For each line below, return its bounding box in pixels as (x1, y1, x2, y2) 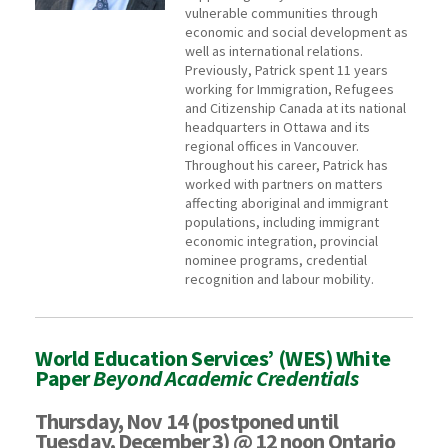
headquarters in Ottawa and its (185, 118, 370, 137)
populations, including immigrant (185, 213, 379, 232)
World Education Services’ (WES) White (35, 344, 391, 373)
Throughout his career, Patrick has (185, 156, 388, 175)
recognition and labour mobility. (185, 270, 374, 289)
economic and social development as (185, 23, 408, 42)
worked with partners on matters (185, 175, 383, 194)
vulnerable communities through (185, 4, 378, 23)
